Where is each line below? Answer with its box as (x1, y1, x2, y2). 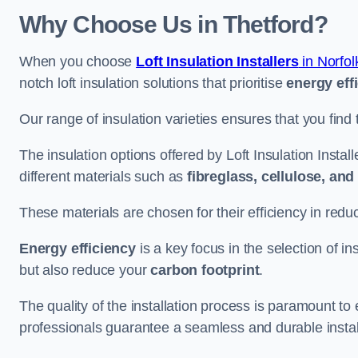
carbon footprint (150, 262, 260, 278)
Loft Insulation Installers (136, 54, 299, 70)
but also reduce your (19, 262, 151, 278)
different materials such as (19, 169, 187, 185)
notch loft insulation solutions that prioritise (19, 75, 287, 91)
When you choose (19, 54, 137, 70)
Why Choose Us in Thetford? (19, 11, 328, 38)
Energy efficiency (19, 241, 136, 257)
